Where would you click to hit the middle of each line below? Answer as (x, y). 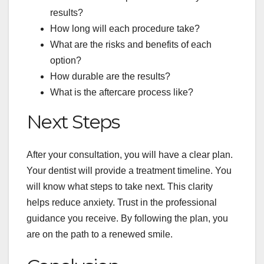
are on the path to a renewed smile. (100, 234)
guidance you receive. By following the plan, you (127, 218)
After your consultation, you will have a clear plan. (130, 154)
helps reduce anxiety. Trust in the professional (122, 202)
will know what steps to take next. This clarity (120, 186)
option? (66, 60)
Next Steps (73, 121)
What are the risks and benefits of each (131, 44)
